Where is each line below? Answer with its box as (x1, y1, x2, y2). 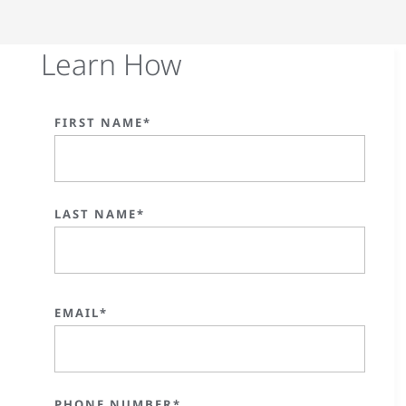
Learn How (41, 44, 182, 83)
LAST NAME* (54, 206, 145, 222)
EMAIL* (54, 304, 108, 321)
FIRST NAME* (54, 114, 151, 130)
